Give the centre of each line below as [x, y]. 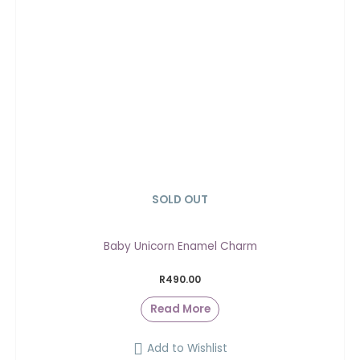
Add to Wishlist [187, 348]
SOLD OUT [180, 199]
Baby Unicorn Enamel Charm [180, 246]
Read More [180, 309]
